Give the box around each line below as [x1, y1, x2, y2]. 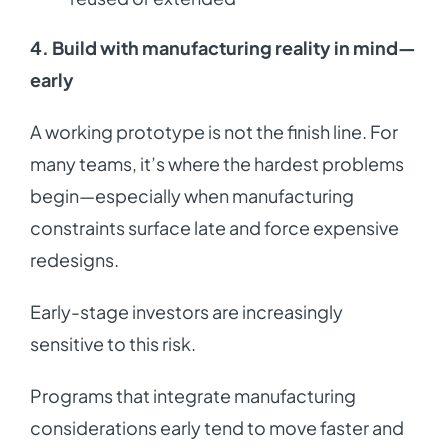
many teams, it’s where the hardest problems [29, 152, 404, 176]
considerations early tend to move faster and [29, 416, 404, 440]
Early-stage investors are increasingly [29, 300, 343, 324]
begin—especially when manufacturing [29, 184, 354, 208]
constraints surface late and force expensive [29, 216, 399, 240]
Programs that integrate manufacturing [29, 384, 356, 408]
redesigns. [29, 248, 119, 272]
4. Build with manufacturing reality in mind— [29, 36, 416, 60]
